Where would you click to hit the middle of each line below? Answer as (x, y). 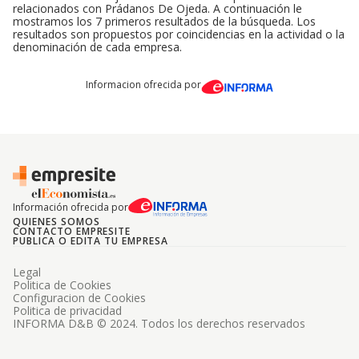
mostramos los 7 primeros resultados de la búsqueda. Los (164, 21)
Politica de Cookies (62, 285)
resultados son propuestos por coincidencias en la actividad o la (179, 34)
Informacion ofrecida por (143, 85)
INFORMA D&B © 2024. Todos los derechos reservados (159, 323)
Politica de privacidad (67, 311)
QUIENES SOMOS (56, 222)
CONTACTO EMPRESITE (72, 231)
